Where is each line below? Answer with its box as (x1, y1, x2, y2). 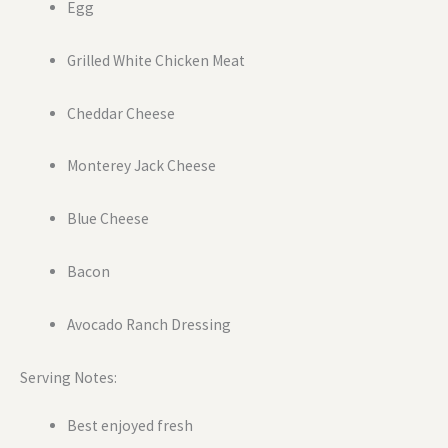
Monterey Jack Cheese (66, 156, 216, 176)
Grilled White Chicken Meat (66, 50, 245, 70)
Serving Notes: (20, 367, 117, 387)
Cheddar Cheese (66, 103, 175, 123)
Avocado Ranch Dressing (66, 314, 231, 334)
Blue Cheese (66, 209, 149, 229)
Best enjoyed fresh (66, 415, 193, 435)
